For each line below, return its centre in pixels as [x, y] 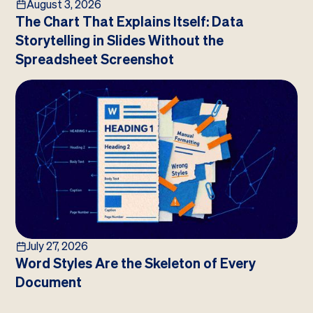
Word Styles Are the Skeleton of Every [136, 263]
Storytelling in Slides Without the [120, 40]
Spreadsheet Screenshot [95, 59]
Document [49, 282]
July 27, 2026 [58, 246]
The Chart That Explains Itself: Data [130, 21]
